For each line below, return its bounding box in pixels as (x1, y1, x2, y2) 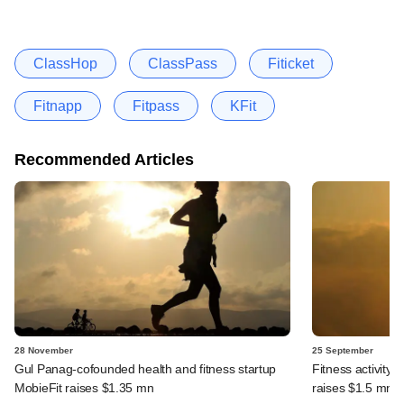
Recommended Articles (14, 150, 194, 169)
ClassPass (148, 55, 217, 71)
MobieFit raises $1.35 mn (14, 380, 154, 395)
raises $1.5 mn (312, 380, 394, 395)
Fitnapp (33, 97, 82, 114)
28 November (14, 344, 73, 355)
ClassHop (33, 55, 97, 71)
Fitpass (133, 97, 179, 114)
